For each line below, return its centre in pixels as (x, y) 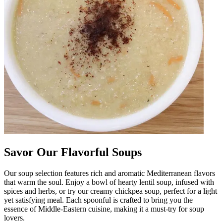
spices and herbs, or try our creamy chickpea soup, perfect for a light (111, 191)
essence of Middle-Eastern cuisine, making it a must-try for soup (104, 209)
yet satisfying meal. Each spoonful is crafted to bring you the (98, 200)
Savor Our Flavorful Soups (73, 152)
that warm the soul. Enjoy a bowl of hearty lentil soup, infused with (109, 182)
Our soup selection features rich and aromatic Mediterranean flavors (110, 173)
